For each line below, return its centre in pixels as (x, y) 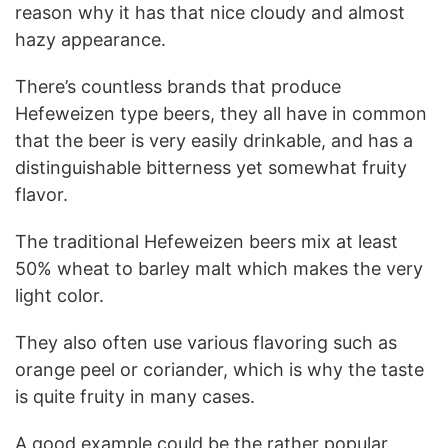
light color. (59, 295)
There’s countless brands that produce (178, 86)
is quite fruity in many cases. (135, 396)
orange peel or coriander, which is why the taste (219, 369)
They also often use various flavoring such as (206, 342)
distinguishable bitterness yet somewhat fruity (211, 167)
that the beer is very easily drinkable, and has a (214, 140)
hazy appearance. (90, 39)
